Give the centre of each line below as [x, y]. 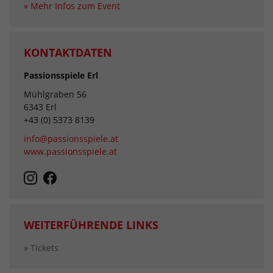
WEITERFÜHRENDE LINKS [91, 225]
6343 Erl [40, 107]
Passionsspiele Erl [61, 76]
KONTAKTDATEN [68, 53]
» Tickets [41, 247]
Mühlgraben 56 [55, 94]
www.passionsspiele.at [70, 152]
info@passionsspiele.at [71, 139]
